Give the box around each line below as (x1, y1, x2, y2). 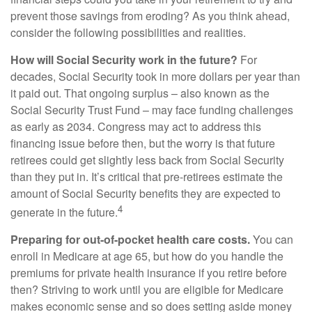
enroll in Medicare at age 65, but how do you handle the (10, 247, 283, 264)
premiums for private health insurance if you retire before (10, 264, 287, 281)
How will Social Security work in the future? (10, 51, 237, 68)
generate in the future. (10, 203, 118, 220)
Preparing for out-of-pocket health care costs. (10, 231, 250, 247)
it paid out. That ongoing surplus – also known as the (10, 84, 270, 101)
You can (250, 231, 293, 247)
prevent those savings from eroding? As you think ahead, (10, 7, 290, 24)
